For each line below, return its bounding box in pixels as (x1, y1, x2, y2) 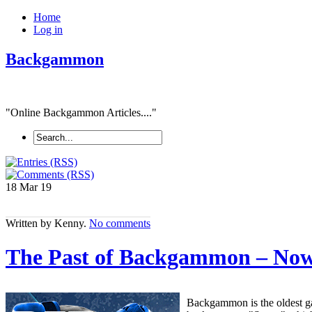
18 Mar (6, 180, 40, 193)
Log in (33, 24, 63, 36)
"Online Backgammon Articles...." (6, 106, 157, 118)
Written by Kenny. (6, 217, 89, 229)
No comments (89, 217, 150, 229)
